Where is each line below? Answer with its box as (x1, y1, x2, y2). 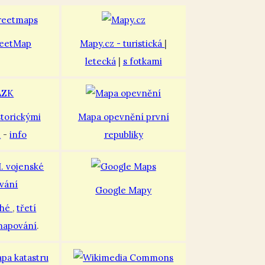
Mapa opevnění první (77, 111, 169, 123)
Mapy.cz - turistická (80, 38, 165, 50)
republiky (104, 129, 143, 141)
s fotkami (122, 56, 162, 67)
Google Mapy (95, 185, 152, 196)
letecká (85, 56, 116, 67)
